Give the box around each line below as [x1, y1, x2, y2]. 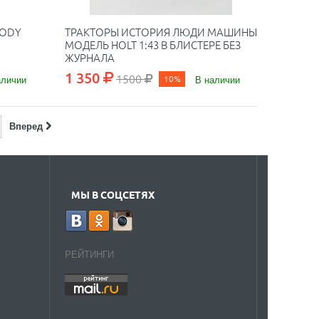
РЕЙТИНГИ [64, 247, 114, 261]
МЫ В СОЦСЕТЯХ [70, 188, 155, 201]
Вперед [9, 119, 43, 132]
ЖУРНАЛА [64, 50, 115, 65]
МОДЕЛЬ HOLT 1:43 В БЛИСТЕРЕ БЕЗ [64, 37, 241, 52]
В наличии [194, 73, 240, 86]
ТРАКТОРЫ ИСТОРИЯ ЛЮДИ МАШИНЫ [64, 24, 257, 39]
